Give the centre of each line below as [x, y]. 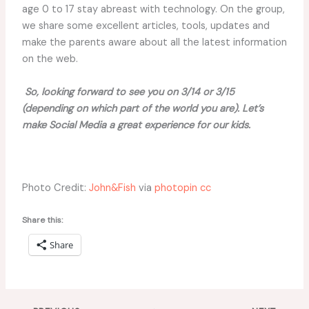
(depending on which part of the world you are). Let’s [142, 108]
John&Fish [112, 188]
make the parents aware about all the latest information [154, 43]
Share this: [42, 220]
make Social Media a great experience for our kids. [136, 125]
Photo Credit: [55, 188]
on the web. [50, 59]
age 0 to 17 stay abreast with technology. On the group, [153, 10]
